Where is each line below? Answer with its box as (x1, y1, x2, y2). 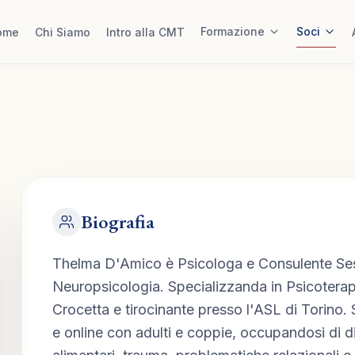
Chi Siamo (35, 25, 90, 39)
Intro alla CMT (106, 25, 185, 39)
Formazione (200, 25, 265, 38)
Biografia (80, 209, 155, 234)
